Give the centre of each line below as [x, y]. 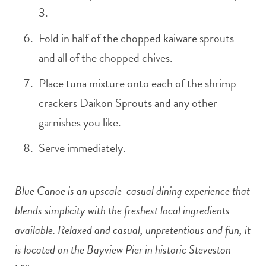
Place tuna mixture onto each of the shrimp [137, 83]
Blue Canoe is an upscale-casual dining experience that [132, 190]
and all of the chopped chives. [106, 57]
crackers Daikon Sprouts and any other [128, 102]
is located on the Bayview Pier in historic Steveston [123, 249]
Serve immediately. [82, 148]
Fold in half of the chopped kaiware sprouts [136, 38]
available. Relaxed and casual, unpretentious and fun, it [133, 229]
